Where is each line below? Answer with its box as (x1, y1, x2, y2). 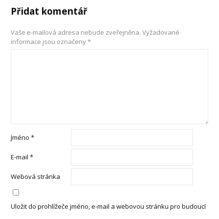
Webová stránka (11, 172, 61, 181)
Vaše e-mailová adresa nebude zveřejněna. (11, 27, 141, 37)
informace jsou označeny (11, 37, 88, 46)
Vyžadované (142, 27, 180, 37)
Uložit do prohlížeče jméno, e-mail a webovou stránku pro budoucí (11, 201, 206, 211)
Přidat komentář (11, 4, 88, 17)
